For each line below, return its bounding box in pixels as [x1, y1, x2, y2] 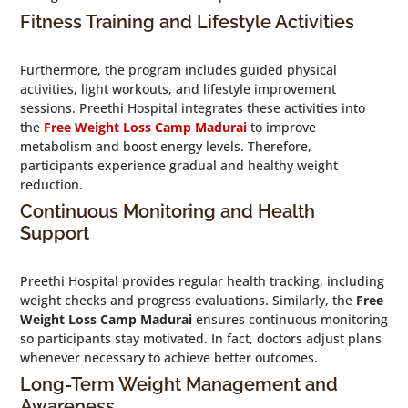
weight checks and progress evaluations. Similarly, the [19, 291, 356, 309]
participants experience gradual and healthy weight [19, 156, 338, 174]
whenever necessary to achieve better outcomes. [19, 348, 318, 366]
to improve [246, 117, 316, 136]
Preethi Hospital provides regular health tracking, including [19, 271, 384, 290]
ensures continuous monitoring [191, 310, 388, 328]
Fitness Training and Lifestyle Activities [19, 10, 354, 33]
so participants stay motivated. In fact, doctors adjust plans [19, 329, 382, 347]
